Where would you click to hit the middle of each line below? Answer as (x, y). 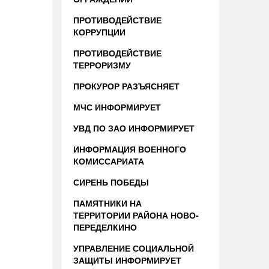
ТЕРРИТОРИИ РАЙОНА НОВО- (136, 215)
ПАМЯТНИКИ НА (107, 203)
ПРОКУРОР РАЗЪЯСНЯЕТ (126, 86)
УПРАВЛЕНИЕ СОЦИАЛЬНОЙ (134, 248)
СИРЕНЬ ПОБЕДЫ (111, 182)
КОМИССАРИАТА (109, 161)
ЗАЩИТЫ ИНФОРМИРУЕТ (127, 260)
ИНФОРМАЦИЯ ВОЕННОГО (130, 149)
